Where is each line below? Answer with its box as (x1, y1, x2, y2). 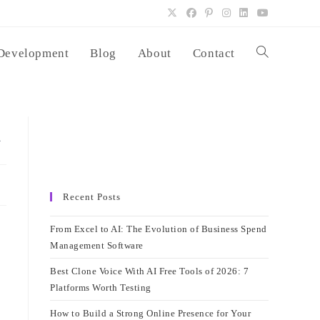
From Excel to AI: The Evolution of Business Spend (50, 224, 267, 234)
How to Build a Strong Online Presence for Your (50, 308, 251, 319)
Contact (192, 46, 235, 60)
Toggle (256, 48, 284, 59)
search (256, 154, 281, 164)
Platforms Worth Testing (50, 282, 151, 293)
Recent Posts (63, 191, 121, 202)
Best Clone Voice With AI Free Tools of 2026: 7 (50, 266, 249, 276)
